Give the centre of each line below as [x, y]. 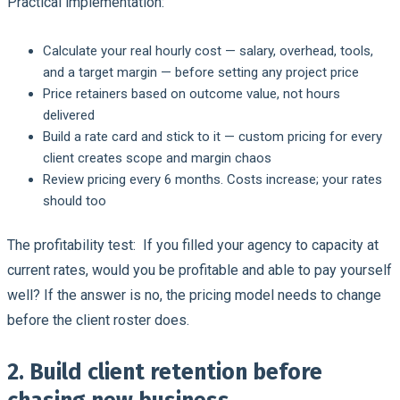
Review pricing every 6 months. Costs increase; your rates [212, 179]
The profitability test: [75, 245]
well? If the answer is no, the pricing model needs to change [194, 295]
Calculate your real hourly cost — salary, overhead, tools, [208, 50]
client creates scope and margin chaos [157, 158]
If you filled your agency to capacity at [261, 245]
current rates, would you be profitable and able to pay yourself [200, 270]
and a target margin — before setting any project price [201, 72]
